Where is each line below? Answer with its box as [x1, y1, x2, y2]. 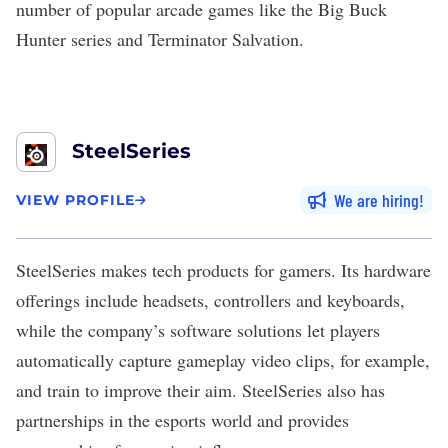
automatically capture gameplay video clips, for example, [16, 348, 430, 372]
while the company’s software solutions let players [16, 318, 380, 342]
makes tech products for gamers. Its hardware [96, 258, 431, 282]
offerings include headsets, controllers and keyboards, [16, 288, 405, 312]
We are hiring [334, 189, 419, 211]
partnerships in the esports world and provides [16, 408, 349, 432]
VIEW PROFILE [16, 190, 135, 209]
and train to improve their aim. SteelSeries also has [16, 378, 385, 402]
